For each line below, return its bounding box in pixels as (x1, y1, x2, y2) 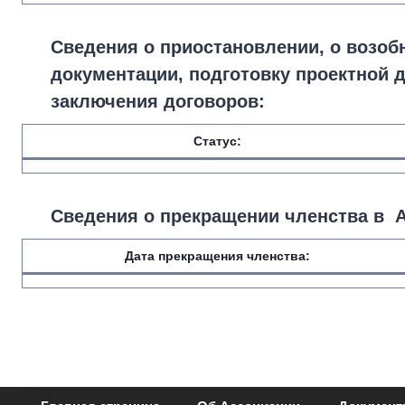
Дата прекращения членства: (124, 249, 310, 263)
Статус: (193, 134, 241, 148)
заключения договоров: (51, 91, 265, 111)
